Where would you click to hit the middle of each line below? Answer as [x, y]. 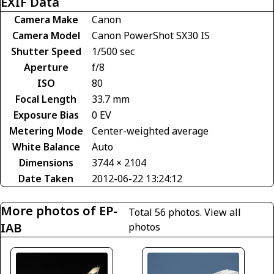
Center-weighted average [150, 131]
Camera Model [46, 35]
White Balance [46, 146]
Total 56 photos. [166, 212]
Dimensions [46, 162]
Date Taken [46, 178]
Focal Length [46, 99]
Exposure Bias [46, 115]
